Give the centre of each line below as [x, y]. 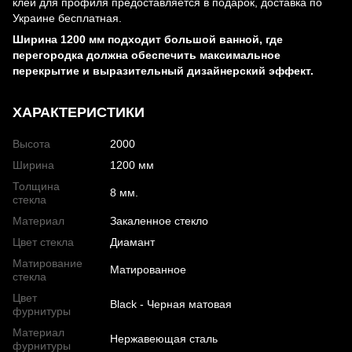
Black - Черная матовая [171, 304]
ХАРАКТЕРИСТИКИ [79, 113]
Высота [31, 144]
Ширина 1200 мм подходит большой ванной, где [148, 40]
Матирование [48, 264]
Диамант [132, 242]
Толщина [36, 187]
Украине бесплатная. [67, 18]
